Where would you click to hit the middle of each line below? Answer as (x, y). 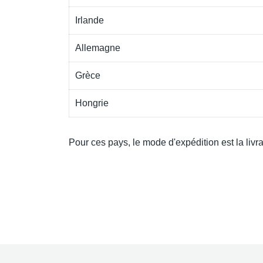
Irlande (90, 20)
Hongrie (92, 103)
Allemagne (98, 48)
